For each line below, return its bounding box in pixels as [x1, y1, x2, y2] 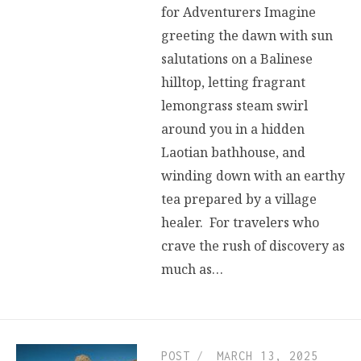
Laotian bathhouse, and [161, 143, 305, 161]
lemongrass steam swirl [161, 96, 308, 114]
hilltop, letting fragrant [161, 73, 305, 91]
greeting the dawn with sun [161, 26, 333, 44]
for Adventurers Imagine [161, 2, 316, 21]
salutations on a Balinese [161, 49, 313, 68]
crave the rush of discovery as [161, 236, 345, 255]
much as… [161, 259, 223, 278]
